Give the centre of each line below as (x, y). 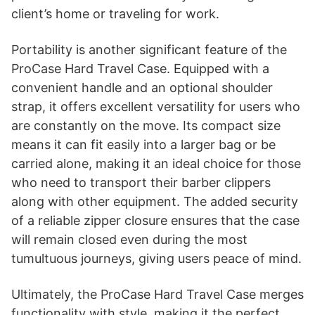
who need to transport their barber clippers (141, 182)
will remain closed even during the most (129, 239)
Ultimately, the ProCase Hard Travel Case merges (157, 294)
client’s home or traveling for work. (115, 13)
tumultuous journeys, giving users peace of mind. (156, 258)
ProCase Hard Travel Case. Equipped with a (140, 68)
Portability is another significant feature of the (149, 49)
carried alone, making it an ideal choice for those (156, 163)
